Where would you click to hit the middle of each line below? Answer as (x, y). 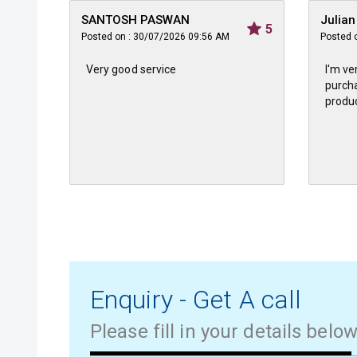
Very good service (131, 69)
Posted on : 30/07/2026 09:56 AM (155, 37)
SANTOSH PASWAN (135, 20)
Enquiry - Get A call (196, 300)
